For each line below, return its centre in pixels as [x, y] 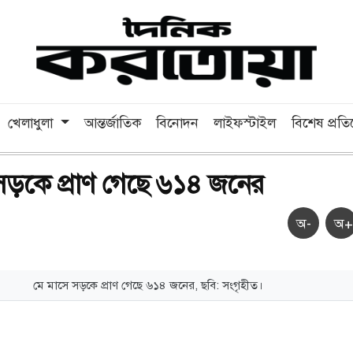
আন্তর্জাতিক [112, 123]
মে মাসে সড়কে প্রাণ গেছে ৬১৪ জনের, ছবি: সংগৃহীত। [149, 285]
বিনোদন [178, 123]
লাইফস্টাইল [245, 123]
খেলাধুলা [33, 123]
